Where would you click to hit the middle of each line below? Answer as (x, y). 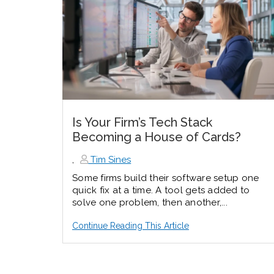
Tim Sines (110, 159)
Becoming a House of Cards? (157, 137)
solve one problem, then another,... (150, 202)
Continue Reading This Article (131, 225)
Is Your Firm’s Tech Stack (142, 122)
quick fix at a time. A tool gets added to (161, 190)
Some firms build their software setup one (166, 178)
